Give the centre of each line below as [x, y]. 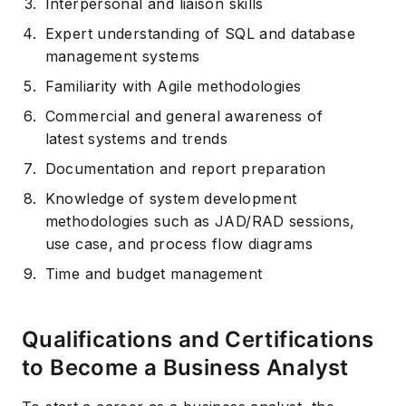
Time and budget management [154, 273]
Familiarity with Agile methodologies [173, 86]
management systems [122, 56]
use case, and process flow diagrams [179, 243]
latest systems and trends [136, 138]
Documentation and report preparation [185, 168]
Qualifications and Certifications [198, 339]
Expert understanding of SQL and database [200, 33]
